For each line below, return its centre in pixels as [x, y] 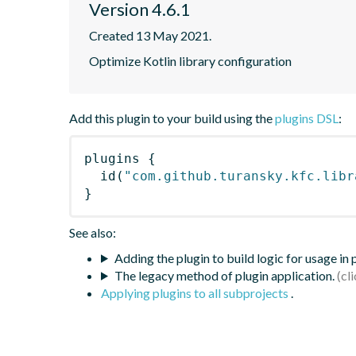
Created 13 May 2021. [150, 35]
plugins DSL [307, 118]
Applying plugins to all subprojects [196, 292]
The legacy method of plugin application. [224, 275]
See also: [93, 232]
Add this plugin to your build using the [172, 118]
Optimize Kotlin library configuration [190, 60]
